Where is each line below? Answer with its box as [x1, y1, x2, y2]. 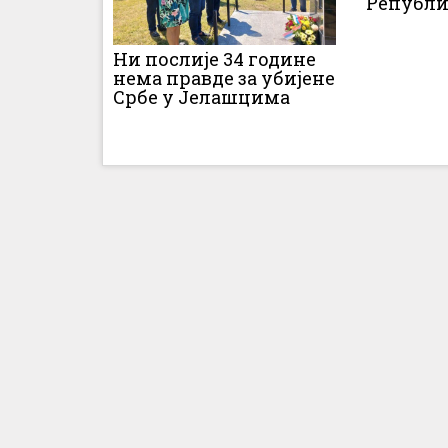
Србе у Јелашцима [113, 84, 290, 109]
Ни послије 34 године [113, 46, 316, 71]
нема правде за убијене [113, 65, 335, 90]
